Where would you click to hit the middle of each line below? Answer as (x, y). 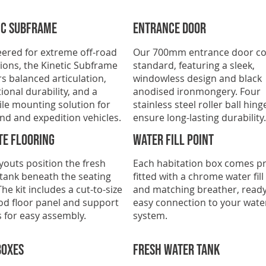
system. (150, 216)
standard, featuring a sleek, (194, 65)
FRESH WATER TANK (176, 251)
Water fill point (173, 140)
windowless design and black (197, 78)
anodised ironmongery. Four (197, 91)
